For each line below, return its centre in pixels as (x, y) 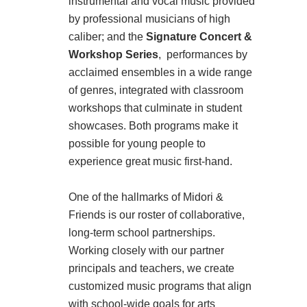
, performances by (203, 55)
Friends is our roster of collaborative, (157, 215)
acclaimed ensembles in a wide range (160, 73)
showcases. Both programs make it (153, 126)
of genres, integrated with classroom (156, 90)
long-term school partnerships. (142, 233)
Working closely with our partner (146, 251)
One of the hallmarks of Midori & (146, 197)
